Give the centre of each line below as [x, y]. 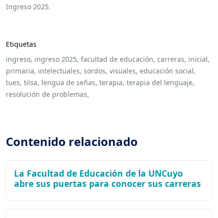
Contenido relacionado [72, 141]
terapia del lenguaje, [161, 82]
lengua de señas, [69, 82]
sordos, [96, 71]
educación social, [168, 71]
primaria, [21, 71]
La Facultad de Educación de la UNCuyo [99, 173]
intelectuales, [60, 71]
